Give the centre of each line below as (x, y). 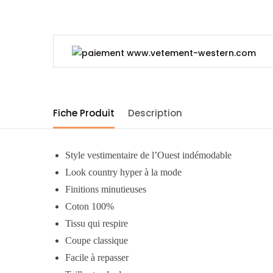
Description (155, 113)
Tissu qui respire (97, 223)
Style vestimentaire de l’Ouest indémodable (149, 155)
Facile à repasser (97, 257)
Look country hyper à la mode (124, 172)
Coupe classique (97, 240)
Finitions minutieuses (106, 189)
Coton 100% (90, 206)
